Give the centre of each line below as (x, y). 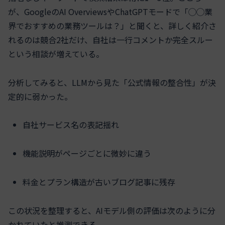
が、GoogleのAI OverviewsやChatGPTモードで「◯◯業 (110, 11)
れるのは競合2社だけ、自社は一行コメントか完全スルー (110, 39)
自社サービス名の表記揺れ (71, 125)
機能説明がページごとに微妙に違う (87, 153)
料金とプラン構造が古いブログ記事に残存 (99, 182)
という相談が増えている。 (56, 53)
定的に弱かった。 (40, 96)
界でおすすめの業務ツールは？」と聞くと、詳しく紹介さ (112, 25)
